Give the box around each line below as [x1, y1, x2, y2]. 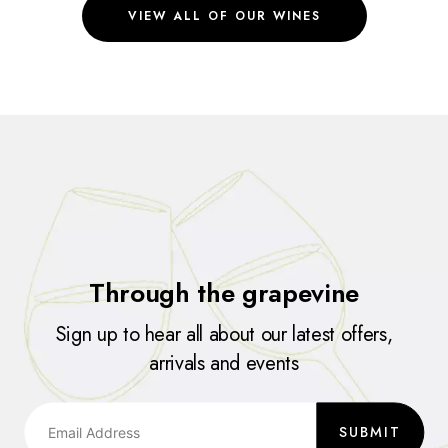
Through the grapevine [89, 274, 359, 313]
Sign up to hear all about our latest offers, [55, 320, 393, 350]
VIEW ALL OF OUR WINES [127, 7, 321, 26]
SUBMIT [339, 421, 402, 442]
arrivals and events [149, 349, 299, 379]
